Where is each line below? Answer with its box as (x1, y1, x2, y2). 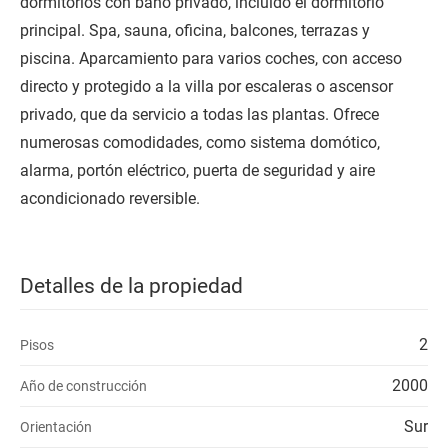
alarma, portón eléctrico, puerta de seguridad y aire (20, 160, 375, 180)
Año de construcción (20, 377, 147, 394)
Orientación (20, 418, 92, 435)
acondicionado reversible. (20, 188, 200, 208)
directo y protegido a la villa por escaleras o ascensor (20, 76, 393, 96)
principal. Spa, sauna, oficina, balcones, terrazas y (20, 20, 370, 40)
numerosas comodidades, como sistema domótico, (20, 132, 380, 152)
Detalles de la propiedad (20, 273, 243, 298)
